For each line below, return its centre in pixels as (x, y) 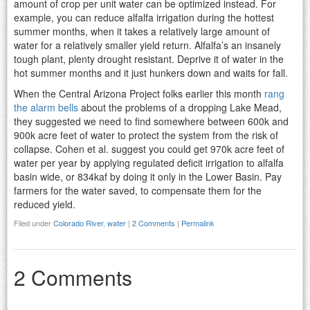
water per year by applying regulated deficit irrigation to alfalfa (149, 162)
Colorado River (78, 222)
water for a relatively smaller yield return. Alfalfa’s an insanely (147, 45)
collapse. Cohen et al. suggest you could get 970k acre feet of (149, 148)
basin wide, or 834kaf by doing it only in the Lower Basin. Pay (148, 176)
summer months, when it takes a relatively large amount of (142, 31)
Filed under (34, 222)
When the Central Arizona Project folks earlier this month (139, 93)
